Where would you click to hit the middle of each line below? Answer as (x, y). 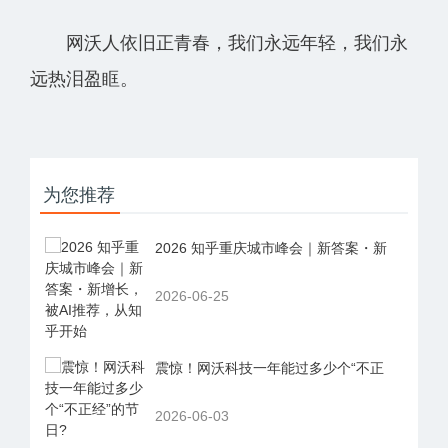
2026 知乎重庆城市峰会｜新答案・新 (271, 247)
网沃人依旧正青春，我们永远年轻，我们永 (219, 43)
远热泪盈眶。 (84, 79)
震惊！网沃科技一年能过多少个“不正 (269, 367)
